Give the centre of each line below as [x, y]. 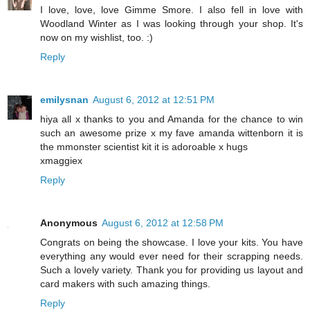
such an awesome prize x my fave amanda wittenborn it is [172, 133]
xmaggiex [61, 160]
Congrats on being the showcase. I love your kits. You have [172, 242]
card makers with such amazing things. [125, 283]
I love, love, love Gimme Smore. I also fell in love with [172, 9]
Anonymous [69, 222]
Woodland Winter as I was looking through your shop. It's [172, 23]
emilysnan [64, 99]
